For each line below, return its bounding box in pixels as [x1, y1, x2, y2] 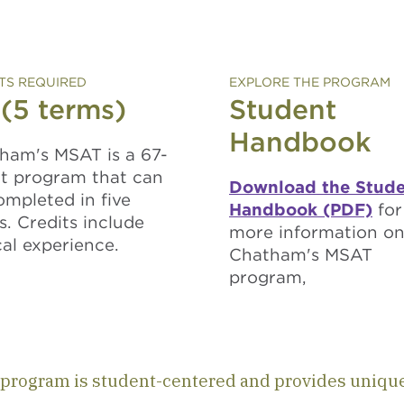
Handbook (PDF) [229, 199, 372, 219]
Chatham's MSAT [229, 244, 372, 264]
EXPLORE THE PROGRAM [229, 75, 390, 89]
